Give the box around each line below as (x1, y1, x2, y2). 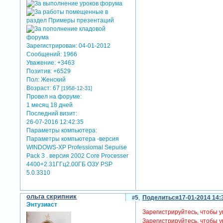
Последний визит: (26, 110, 78, 117)
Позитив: (26, 67, 52, 75)
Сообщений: (26, 50, 62, 58)
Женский (39, 76, 66, 83)
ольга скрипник (26, 193, 77, 201)
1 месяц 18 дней (26, 101, 73, 109)
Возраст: (26, 84, 52, 92)
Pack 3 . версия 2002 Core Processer (26, 152, 129, 159)
